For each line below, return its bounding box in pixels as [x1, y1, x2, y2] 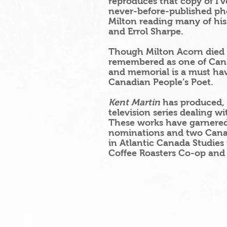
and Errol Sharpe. [108, 26, 183, 36]
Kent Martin [108, 97, 160, 107]
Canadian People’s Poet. [108, 77, 213, 87]
